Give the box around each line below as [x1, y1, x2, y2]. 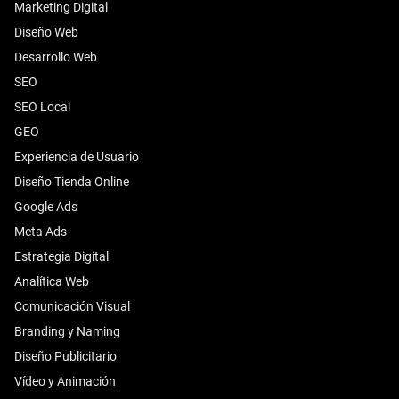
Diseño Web [14, 25, 78, 39]
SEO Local [14, 100, 70, 114]
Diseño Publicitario [14, 349, 117, 363]
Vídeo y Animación [14, 374, 116, 388]
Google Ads [14, 199, 77, 214]
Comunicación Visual [14, 299, 130, 313]
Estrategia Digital [14, 249, 109, 264]
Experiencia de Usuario [14, 150, 139, 164]
